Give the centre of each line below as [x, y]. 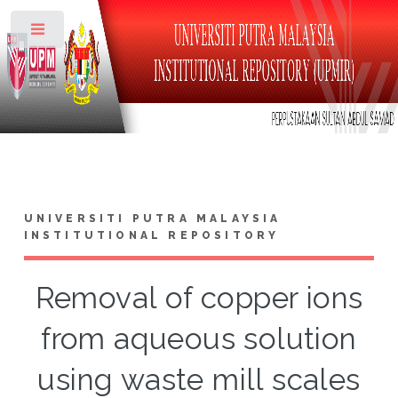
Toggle [95, 33]
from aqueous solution [199, 338]
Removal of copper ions [199, 298]
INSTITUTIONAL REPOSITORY [151, 235]
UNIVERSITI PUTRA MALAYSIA [152, 218]
